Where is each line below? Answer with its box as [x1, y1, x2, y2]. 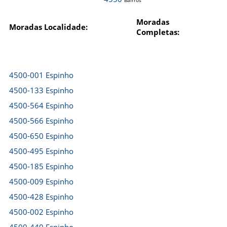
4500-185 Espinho [9, 161, 73, 171]
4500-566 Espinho [9, 116, 73, 126]
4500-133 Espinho [9, 85, 73, 95]
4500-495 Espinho [9, 146, 73, 156]
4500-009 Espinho [9, 176, 73, 186]
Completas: [136, 27, 179, 37]
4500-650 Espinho [9, 131, 73, 141]
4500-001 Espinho [9, 70, 73, 80]
